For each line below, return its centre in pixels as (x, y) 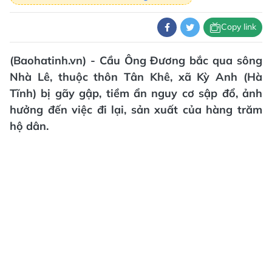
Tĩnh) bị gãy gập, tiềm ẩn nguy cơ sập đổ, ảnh (136, 93)
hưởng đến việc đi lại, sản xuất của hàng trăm (136, 109)
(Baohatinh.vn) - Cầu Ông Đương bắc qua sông (136, 60)
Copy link (239, 27)
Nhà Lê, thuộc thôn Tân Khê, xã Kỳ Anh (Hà (136, 76)
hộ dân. (29, 126)
